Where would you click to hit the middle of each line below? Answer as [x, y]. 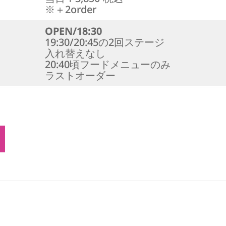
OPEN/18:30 [73, 31]
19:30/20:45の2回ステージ [105, 42]
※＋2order [71, 9]
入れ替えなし [75, 53]
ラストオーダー [80, 75]
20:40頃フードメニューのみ [108, 64]
